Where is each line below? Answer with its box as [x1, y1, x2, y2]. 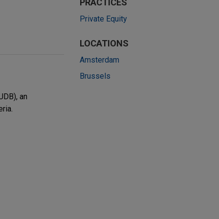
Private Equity [80, 14, 127, 24]
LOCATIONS [80, 38, 129, 49]
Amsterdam [80, 55, 119, 65]
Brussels [80, 71, 110, 81]
